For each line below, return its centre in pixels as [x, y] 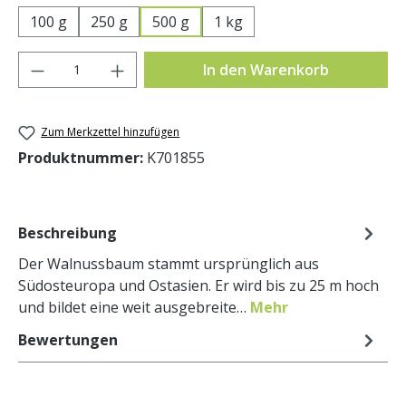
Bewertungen [68, 339]
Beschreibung [68, 232]
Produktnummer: [82, 157]
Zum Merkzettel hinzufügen [111, 131]
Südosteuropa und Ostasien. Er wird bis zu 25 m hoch [198, 285]
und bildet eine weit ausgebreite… [134, 307]
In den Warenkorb [266, 69]
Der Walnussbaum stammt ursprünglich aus [169, 263]
